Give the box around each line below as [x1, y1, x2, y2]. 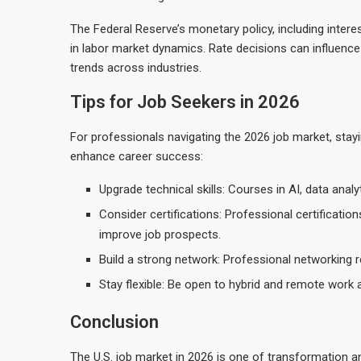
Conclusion [70, 312, 159, 332]
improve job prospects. [99, 227, 221, 242]
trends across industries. [70, 60, 201, 75]
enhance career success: [70, 149, 203, 164]
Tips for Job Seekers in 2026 [70, 92, 300, 112]
